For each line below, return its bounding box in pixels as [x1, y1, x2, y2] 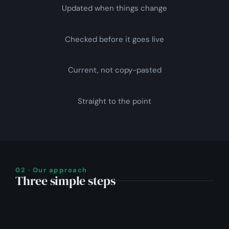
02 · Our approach [15, 165, 87, 174]
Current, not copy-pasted [67, 65, 162, 76]
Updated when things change [62, 3, 167, 14]
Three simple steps [15, 172, 116, 189]
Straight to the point [78, 96, 151, 106]
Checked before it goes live [65, 34, 164, 44]
